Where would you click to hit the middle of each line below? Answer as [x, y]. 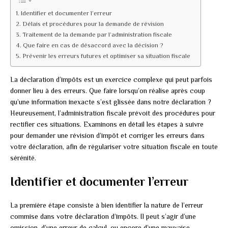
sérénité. [23, 158]
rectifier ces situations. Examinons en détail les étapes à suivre [107, 124]
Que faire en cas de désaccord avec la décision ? [93, 46]
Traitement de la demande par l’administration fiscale [97, 35]
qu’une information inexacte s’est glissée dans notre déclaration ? [111, 102]
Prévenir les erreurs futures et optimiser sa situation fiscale [106, 56]
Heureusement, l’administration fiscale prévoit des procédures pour [113, 113]
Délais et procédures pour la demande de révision [93, 24]
